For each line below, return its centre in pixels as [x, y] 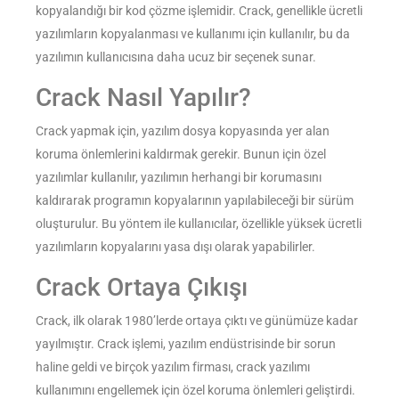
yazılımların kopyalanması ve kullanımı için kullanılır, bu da [193, 34]
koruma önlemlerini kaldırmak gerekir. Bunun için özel [181, 155]
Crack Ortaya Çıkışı [142, 288]
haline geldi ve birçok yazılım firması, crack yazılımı [173, 367]
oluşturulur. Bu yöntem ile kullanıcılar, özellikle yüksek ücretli [199, 224]
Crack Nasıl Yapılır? [143, 98]
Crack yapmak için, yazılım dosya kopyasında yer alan [183, 131]
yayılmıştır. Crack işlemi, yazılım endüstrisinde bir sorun [186, 344]
